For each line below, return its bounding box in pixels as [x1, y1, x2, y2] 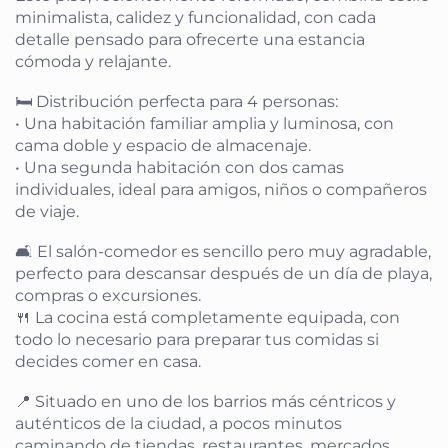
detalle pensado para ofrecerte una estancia [15, 30, 366, 50]
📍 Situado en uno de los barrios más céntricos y [15, 392, 397, 412]
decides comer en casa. [15, 352, 202, 372]
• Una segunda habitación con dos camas [15, 158, 345, 178]
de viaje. [15, 202, 80, 222]
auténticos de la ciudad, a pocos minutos [15, 414, 343, 434]
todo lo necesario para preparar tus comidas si [15, 330, 380, 350]
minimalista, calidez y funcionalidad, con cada [15, 8, 377, 28]
